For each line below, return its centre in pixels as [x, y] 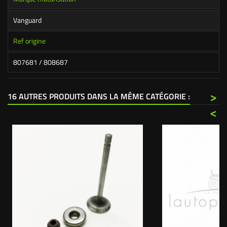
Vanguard [27, 20]
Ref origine [29, 41]
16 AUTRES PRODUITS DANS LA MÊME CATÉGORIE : [99, 97]
